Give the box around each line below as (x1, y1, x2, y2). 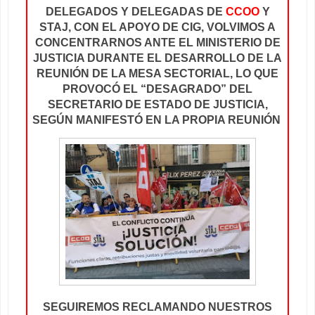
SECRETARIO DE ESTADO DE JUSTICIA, (47, 98, 268, 111)
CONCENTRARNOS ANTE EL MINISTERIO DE (34, 37, 281, 49)
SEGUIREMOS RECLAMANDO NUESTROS (43, 301, 272, 314)
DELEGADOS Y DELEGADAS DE (45, 6, 226, 18)
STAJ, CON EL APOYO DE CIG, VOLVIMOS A (39, 21, 276, 34)
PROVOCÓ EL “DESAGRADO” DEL (63, 83, 252, 96)
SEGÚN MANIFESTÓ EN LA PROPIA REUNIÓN (32, 114, 281, 127)
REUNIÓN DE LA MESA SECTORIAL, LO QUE (37, 67, 278, 80)
